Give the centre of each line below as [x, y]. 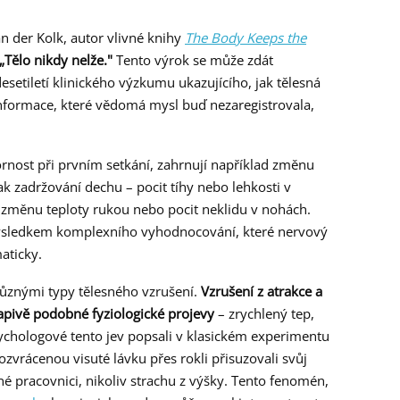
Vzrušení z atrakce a [262, 292]
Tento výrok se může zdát [193, 60]
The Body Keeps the [246, 38]
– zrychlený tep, [264, 314]
